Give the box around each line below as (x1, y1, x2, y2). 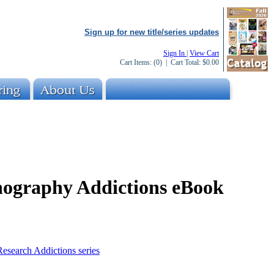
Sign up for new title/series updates (84, 28, 219, 37)
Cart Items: (120, 58, 154, 67)
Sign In (163, 49, 187, 57)
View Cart (190, 49, 219, 57)
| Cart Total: (162, 58, 202, 67)
